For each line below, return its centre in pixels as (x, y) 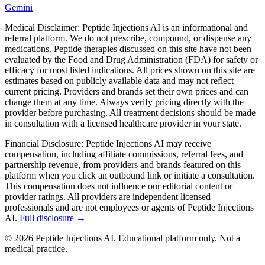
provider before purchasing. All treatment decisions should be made (130, 112)
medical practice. (36, 248)
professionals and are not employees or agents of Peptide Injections (129, 207)
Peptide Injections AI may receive (148, 143)
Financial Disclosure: (44, 143)
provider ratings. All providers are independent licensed (108, 196)
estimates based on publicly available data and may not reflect (119, 80)
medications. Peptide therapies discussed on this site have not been (128, 49)
